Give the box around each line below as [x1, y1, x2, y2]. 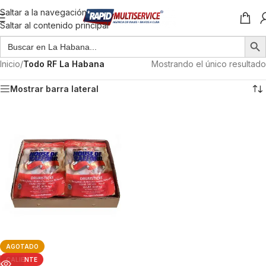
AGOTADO [6, 243, 39, 250]
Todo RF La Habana [23, 59, 104, 69]
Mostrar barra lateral [10, 84, 99, 94]
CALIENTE [6, 256, 37, 263]
